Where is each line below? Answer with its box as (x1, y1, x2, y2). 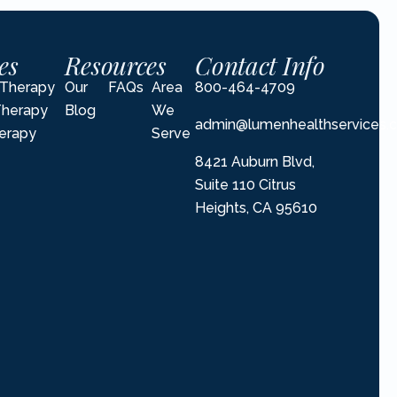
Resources (64, 48, 167, 82)
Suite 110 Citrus (195, 175, 297, 193)
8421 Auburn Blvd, (195, 152, 315, 170)
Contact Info (195, 48, 325, 82)
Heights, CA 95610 (195, 198, 318, 216)
